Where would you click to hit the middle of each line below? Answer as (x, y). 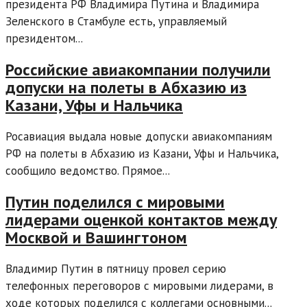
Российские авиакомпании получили (138, 70)
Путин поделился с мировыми (115, 201)
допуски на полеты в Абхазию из (126, 88)
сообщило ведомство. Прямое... (88, 171)
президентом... (44, 39)
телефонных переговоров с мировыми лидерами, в (139, 285)
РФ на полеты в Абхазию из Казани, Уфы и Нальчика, (142, 154)
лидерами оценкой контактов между (141, 219)
